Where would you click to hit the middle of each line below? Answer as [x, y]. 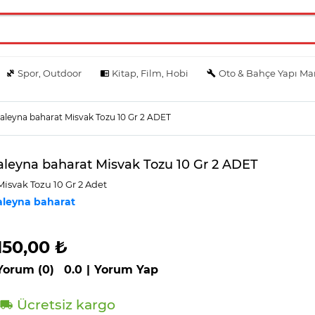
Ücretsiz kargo [64, 304]
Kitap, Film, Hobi [150, 73]
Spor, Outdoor [50, 73]
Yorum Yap [126, 269]
